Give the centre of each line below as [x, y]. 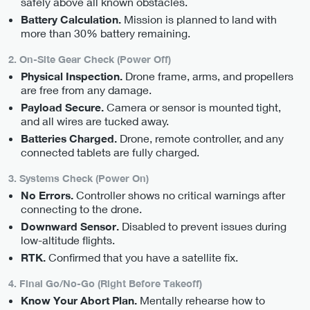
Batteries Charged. [69, 138]
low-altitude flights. [68, 239]
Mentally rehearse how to [201, 300]
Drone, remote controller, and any [200, 138]
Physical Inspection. [72, 76]
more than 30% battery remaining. [106, 33]
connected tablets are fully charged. [110, 152]
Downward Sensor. [70, 226]
